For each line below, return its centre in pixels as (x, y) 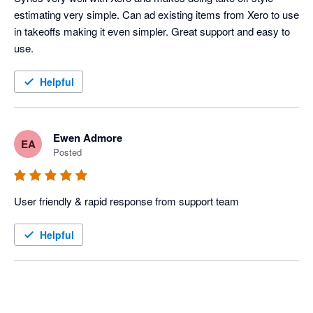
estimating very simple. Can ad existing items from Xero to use (156, 15)
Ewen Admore (88, 138)
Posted (67, 152)
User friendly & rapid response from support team (126, 201)
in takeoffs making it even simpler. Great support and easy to (152, 31)
